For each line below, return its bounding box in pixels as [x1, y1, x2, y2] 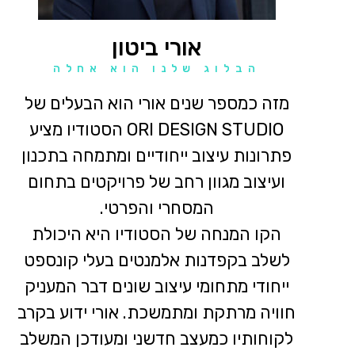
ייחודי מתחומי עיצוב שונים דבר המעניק [24, 276, 289, 297]
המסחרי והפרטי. [99, 197, 214, 219]
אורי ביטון [111, 33, 202, 62]
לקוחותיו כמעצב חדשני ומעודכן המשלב [20, 328, 294, 349]
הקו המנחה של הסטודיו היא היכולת [32, 223, 282, 245]
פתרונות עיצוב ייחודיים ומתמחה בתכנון [21, 145, 292, 166]
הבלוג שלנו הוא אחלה [52, 62, 261, 75]
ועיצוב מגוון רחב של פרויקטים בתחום [28, 171, 286, 193]
